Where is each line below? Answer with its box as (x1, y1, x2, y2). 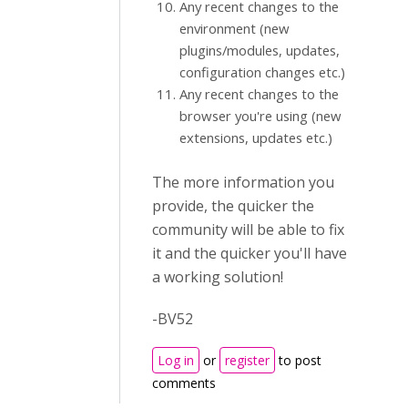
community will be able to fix (152, 219, 344, 240)
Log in (158, 352, 194, 369)
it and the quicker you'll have (152, 243, 347, 263)
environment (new (179, 19, 290, 37)
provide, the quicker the (152, 196, 314, 216)
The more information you (152, 172, 334, 192)
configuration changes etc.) (179, 63, 345, 81)
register (225, 352, 270, 369)
